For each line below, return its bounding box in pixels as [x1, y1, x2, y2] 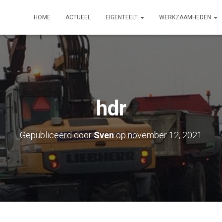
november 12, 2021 [128, 130, 202, 140]
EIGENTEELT [106, 14, 139, 21]
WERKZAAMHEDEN [159, 14, 213, 21]
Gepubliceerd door [20, 130, 94, 140]
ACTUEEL [65, 14, 91, 21]
